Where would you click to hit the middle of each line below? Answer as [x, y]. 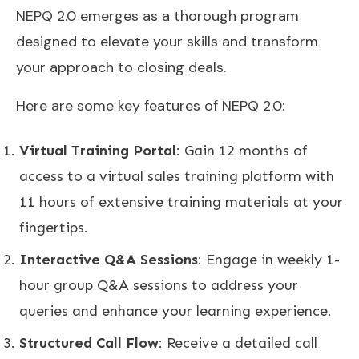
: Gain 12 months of [242, 150]
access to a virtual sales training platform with [177, 176]
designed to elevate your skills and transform [167, 41]
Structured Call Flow [89, 343]
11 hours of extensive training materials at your [181, 202]
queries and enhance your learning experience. [175, 311]
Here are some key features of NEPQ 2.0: [150, 105]
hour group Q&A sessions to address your [159, 285]
